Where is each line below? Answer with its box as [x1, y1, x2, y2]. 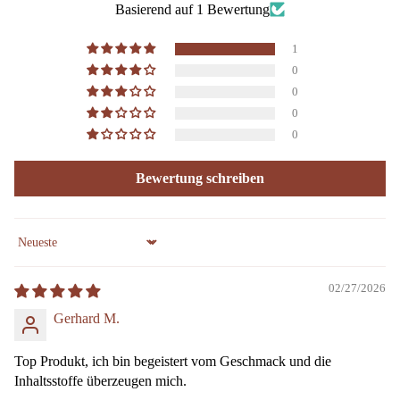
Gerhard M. [54, 310, 120, 326]
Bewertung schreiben [136, 170, 264, 186]
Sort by [13, 242, 54, 258]
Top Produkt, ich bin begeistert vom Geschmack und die [14, 353, 331, 369]
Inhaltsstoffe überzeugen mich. [14, 372, 187, 388]
